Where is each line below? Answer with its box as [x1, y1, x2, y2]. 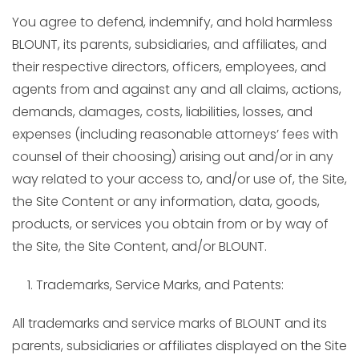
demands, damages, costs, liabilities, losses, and [12, 103, 313, 121]
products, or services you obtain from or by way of [12, 215, 329, 233]
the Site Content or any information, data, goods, [12, 192, 320, 211]
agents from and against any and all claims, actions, [12, 80, 341, 99]
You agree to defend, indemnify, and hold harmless [12, 13, 333, 31]
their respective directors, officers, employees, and [12, 58, 326, 76]
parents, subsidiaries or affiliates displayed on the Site [12, 337, 347, 355]
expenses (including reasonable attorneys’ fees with [12, 125, 338, 143]
